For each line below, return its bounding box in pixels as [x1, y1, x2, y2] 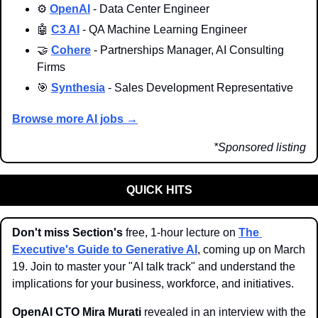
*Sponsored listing [214, 141, 306, 153]
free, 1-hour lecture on [123, 226, 238, 238]
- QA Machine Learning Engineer [79, 23, 247, 35]
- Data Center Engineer [90, 2, 209, 15]
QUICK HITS [126, 183, 192, 196]
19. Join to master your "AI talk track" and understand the [12, 260, 295, 273]
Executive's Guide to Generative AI [12, 243, 197, 256]
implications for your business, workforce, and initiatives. [12, 277, 297, 290]
